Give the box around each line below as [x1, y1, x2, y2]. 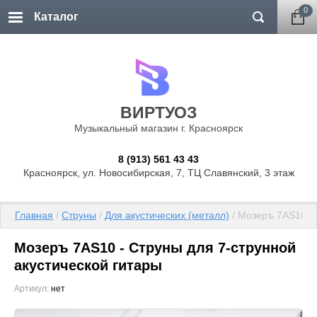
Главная [15, 209, 53, 221]
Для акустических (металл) [105, 209, 229, 221]
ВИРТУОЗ [120, 103, 197, 122]
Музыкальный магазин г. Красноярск [74, 122, 243, 134]
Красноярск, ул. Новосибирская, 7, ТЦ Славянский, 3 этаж [23, 166, 294, 178]
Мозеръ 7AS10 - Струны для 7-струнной [14, 239, 296, 255]
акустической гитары [14, 257, 162, 273]
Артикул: [14, 284, 49, 294]
